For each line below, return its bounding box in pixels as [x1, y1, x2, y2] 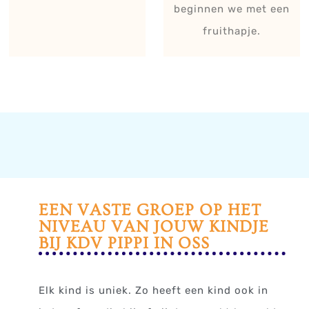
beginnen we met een [173, 3, 290, 16]
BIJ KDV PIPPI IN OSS [39, 234, 210, 253]
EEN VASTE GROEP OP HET [39, 201, 262, 220]
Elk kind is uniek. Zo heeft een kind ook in [39, 284, 269, 297]
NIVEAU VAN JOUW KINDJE [39, 217, 270, 237]
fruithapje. [202, 25, 261, 38]
